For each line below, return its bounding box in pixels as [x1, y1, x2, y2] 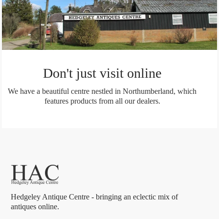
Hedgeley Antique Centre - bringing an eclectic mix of [11, 193, 178, 201]
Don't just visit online [43, 65, 161, 81]
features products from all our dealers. [44, 96, 160, 105]
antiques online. [11, 202, 60, 211]
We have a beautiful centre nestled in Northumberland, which [8, 87, 197, 95]
